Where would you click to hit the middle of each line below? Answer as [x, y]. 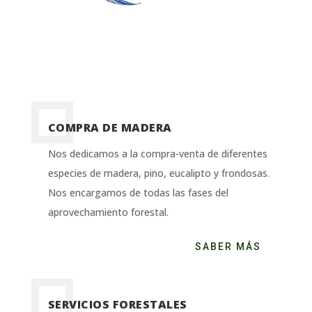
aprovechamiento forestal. [108, 212]
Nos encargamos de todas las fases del [138, 193]
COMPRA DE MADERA [110, 127]
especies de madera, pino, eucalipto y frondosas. [158, 173]
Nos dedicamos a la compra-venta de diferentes [157, 154]
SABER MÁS [228, 247]
